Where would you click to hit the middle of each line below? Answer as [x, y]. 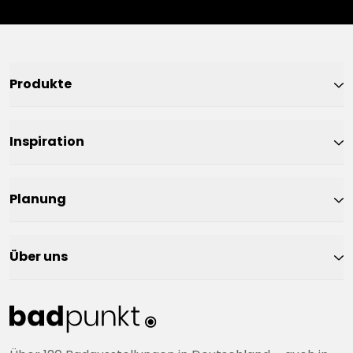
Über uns [39, 256]
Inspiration [47, 141]
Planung [38, 199]
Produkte [41, 84]
